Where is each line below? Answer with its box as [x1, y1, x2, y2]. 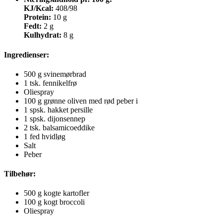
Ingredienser [4, 50, 47, 59]
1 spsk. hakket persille [24, 105, 93, 114]
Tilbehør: [4, 169, 36, 178]
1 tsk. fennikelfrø [24, 78, 77, 87]
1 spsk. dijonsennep [24, 114, 85, 123]
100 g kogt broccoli [24, 198, 85, 207]
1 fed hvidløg [24, 132, 65, 141]
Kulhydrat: [24, 31, 63, 40]
